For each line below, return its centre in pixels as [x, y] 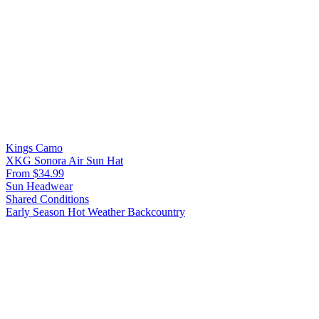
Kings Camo [34, 147]
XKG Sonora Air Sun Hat [64, 160]
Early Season [37, 211]
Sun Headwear [39, 186]
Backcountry [156, 211]
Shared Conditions [47, 199]
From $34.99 [35, 173]
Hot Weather [98, 211]
